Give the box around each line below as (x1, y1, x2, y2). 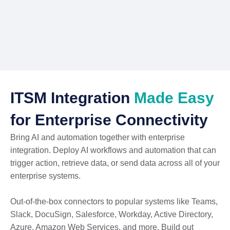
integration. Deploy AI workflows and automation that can (10, 146, 216, 155)
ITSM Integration (10, 89, 134, 107)
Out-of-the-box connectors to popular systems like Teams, (10, 197, 218, 206)
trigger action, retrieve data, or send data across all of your (10, 159, 220, 168)
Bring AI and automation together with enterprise (10, 133, 185, 142)
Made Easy (134, 89, 214, 107)
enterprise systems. (10, 171, 81, 181)
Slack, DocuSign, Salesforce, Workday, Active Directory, (10, 210, 213, 219)
